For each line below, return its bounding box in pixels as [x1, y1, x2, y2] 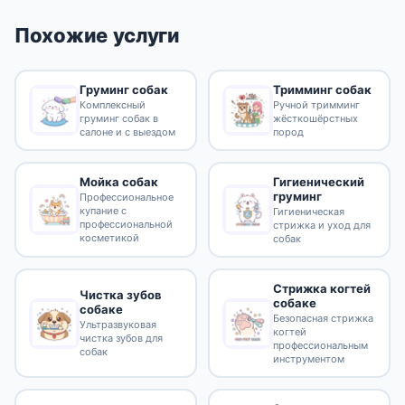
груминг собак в [79, 111, 158, 125]
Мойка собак [79, 174, 158, 190]
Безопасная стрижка [272, 311, 373, 325]
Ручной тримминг [272, 98, 360, 111]
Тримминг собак [272, 81, 372, 97]
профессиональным [272, 338, 368, 352]
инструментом [272, 352, 344, 365]
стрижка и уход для [272, 218, 371, 231]
